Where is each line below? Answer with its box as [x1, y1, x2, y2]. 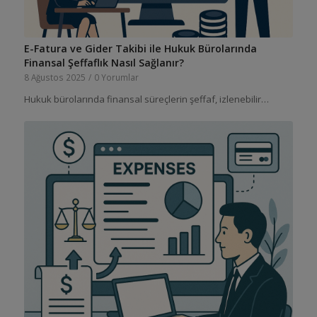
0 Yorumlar [93, 71, 139, 83]
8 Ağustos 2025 [23, 71, 86, 83]
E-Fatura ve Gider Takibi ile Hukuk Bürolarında [23, 41, 257, 55]
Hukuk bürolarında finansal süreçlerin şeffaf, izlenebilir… [23, 92, 269, 105]
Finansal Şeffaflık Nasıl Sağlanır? [23, 55, 184, 69]
